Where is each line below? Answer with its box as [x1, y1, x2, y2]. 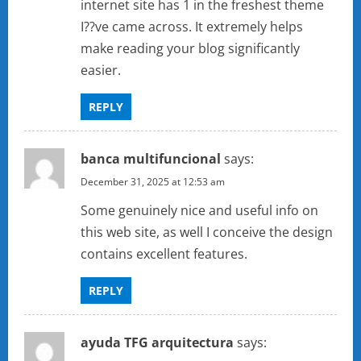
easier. [81, 61, 121, 80]
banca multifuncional [81, 150, 221, 168]
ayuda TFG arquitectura [81, 334, 234, 352]
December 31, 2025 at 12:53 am [81, 175, 225, 189]
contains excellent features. [81, 245, 247, 263]
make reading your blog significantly [81, 39, 300, 58]
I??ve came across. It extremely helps [81, 18, 303, 36]
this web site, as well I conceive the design [81, 223, 333, 242]
